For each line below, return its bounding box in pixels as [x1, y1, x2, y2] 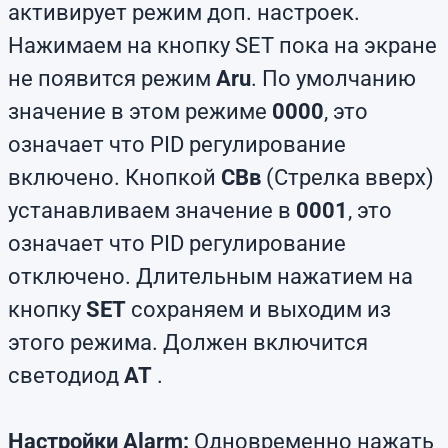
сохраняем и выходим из [126, 297, 391, 322]
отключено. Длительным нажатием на [8, 264, 413, 289]
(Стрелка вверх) [261, 165, 434, 190]
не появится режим [8, 66, 216, 91]
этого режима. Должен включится [8, 330, 368, 355]
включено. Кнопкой [8, 165, 221, 190]
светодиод [8, 363, 124, 388]
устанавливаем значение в [8, 198, 296, 223]
